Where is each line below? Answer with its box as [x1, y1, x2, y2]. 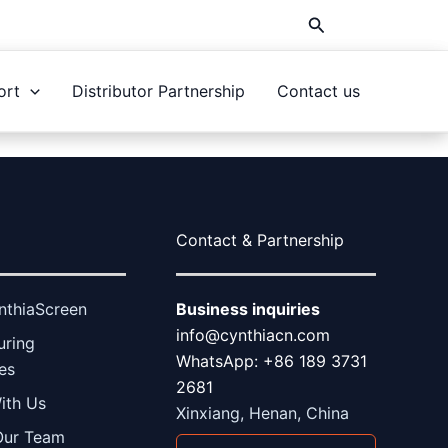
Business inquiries [176, 299, 320, 319]
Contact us [277, 81, 360, 101]
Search [306, 11, 366, 33]
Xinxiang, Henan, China [176, 403, 349, 423]
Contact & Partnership [176, 230, 344, 250]
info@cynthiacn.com [176, 325, 330, 345]
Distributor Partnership [72, 81, 245, 101]
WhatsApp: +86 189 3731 [176, 351, 367, 371]
